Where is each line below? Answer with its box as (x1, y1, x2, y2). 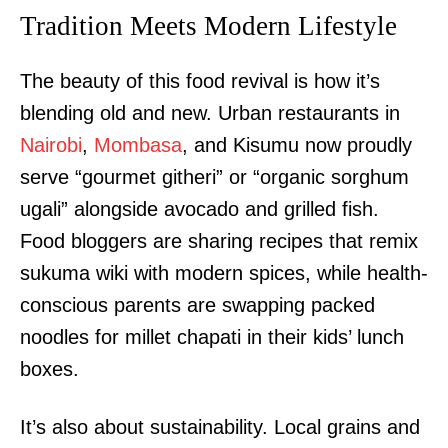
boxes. (20, 358, 79, 381)
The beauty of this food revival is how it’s (20, 70, 380, 93)
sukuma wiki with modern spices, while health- (20, 262, 428, 285)
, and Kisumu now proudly (182, 134, 412, 157)
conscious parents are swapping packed (20, 294, 375, 317)
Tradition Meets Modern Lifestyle (20, 11, 397, 42)
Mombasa (94, 134, 182, 157)
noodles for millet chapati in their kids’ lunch (20, 326, 404, 349)
